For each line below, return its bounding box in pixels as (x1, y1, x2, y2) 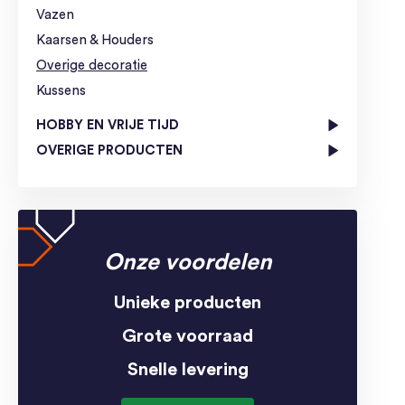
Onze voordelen (103, 250, 272, 274)
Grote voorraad (122, 326, 253, 345)
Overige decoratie (36, 58, 147, 72)
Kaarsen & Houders (36, 33, 154, 47)
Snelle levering (127, 360, 249, 379)
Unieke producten (114, 293, 261, 312)
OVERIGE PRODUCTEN (36, 143, 183, 157)
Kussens (36, 83, 86, 98)
